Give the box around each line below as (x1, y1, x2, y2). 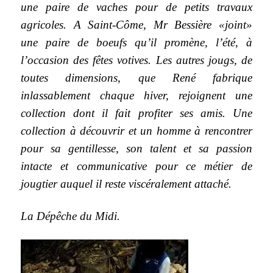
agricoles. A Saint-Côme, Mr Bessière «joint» (21, 18, 252, 31)
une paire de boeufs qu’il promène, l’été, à (21, 35, 252, 49)
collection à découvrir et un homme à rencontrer (21, 124, 252, 137)
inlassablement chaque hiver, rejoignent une (21, 88, 252, 102)
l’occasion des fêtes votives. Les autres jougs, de (21, 53, 252, 66)
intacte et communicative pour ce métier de (21, 159, 252, 172)
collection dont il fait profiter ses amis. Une (21, 106, 252, 119)
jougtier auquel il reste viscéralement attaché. (21, 177, 232, 190)
